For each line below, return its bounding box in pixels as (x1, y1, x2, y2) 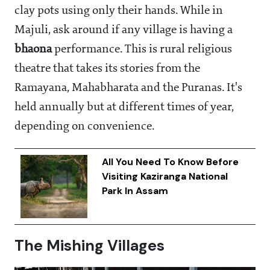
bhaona (14, 43, 54, 56)
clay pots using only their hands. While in (14, 5, 223, 17)
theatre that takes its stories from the (14, 63, 200, 75)
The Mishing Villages (14, 236, 165, 256)
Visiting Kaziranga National (101, 170, 228, 183)
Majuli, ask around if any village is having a (14, 24, 233, 37)
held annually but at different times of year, (14, 101, 234, 114)
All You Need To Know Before (101, 155, 239, 169)
